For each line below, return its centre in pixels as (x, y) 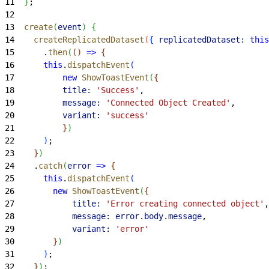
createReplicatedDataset (79, 39)
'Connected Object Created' (166, 102)
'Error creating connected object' (183, 203)
